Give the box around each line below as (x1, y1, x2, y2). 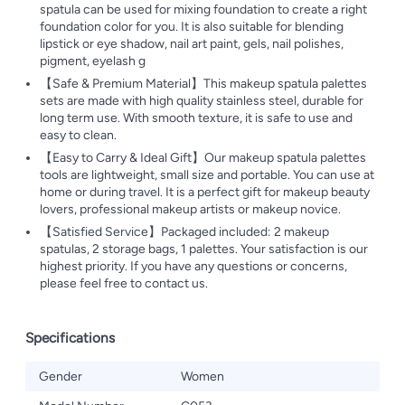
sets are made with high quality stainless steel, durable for (40, 93, 363, 108)
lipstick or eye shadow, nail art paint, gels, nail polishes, (40, 36, 344, 52)
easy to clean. (40, 127, 117, 143)
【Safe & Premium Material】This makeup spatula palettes (40, 76, 367, 91)
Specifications (25, 329, 115, 346)
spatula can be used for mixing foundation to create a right (40, 2, 367, 17)
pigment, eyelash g (40, 53, 146, 69)
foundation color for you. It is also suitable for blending (40, 19, 344, 34)
